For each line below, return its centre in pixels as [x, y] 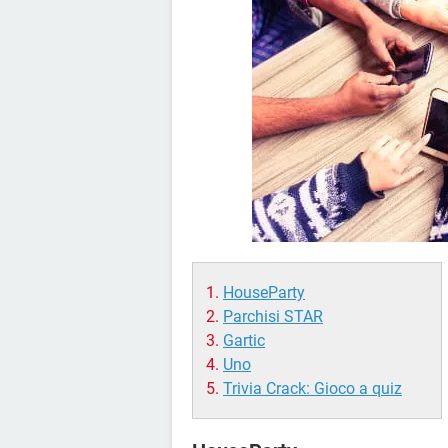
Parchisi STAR [273, 316]
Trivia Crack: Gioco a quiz [312, 388]
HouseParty [264, 292]
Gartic [244, 340]
